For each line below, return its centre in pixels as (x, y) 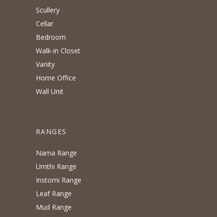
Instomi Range (59, 180)
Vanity (45, 64)
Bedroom (51, 37)
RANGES (51, 132)
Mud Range (54, 207)
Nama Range (56, 153)
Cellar (45, 24)
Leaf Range (54, 194)
